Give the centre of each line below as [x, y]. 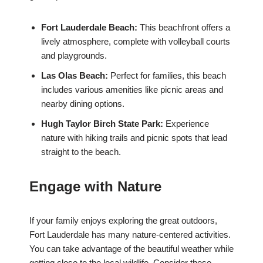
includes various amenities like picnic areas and [132, 90]
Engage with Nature [95, 187]
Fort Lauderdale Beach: [89, 28]
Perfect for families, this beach [167, 76]
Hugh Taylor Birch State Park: [102, 124]
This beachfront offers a [184, 28]
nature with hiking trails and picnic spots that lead [134, 138]
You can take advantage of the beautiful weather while [131, 249]
